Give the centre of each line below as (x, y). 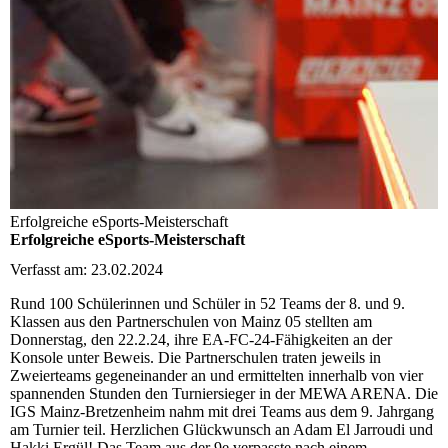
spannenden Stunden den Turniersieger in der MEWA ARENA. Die (224, 393)
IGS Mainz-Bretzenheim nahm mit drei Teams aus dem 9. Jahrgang (222, 411)
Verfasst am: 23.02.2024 (86, 269)
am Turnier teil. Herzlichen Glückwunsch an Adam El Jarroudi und (221, 429)
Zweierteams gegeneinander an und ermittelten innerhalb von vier (216, 375)
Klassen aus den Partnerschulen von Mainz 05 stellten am (191, 321)
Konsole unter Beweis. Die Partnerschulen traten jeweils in (195, 357)
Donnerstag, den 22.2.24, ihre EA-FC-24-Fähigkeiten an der (201, 339)
